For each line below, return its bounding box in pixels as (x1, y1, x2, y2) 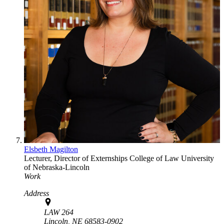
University (181, 153, 214, 162)
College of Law (129, 153, 181, 162)
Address (24, 188, 49, 197)
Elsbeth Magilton (24, 144, 78, 153)
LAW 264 (44, 207, 73, 216)
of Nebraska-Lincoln (24, 162, 89, 171)
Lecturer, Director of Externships (24, 153, 129, 162)
